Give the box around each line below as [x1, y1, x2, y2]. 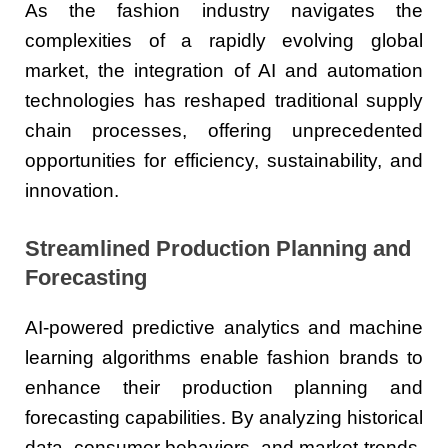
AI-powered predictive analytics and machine [25, 316, 423, 338]
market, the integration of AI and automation [25, 59, 423, 81]
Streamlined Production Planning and [25, 236, 411, 262]
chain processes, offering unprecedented [25, 119, 423, 141]
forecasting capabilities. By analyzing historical [25, 406, 423, 428]
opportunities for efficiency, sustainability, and [25, 149, 423, 171]
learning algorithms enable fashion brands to [25, 346, 423, 368]
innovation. [25, 179, 119, 201]
